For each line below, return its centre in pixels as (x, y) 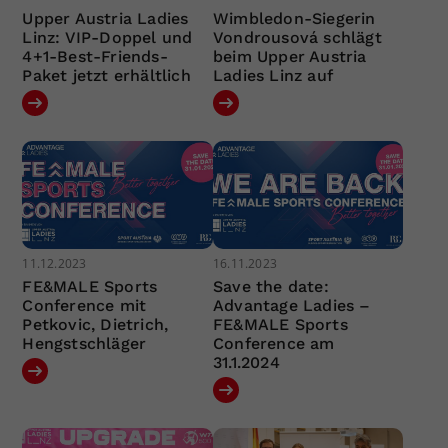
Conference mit (84, 305)
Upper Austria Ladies (105, 19)
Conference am (273, 343)
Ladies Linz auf (272, 76)
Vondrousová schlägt (297, 38)
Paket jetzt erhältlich (106, 76)
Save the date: (270, 286)
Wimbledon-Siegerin (294, 19)
